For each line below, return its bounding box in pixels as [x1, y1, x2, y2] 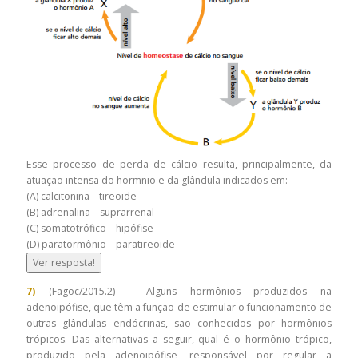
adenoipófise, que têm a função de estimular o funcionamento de [26, 300, 332, 314]
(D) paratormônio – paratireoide [26, 237, 175, 251]
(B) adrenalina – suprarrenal [26, 205, 157, 219]
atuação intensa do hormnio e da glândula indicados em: [26, 173, 290, 187]
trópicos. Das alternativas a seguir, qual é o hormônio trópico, [26, 332, 332, 346]
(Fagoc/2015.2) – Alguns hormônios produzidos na [35, 284, 332, 298]
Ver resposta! [33, 255, 95, 269]
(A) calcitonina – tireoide [26, 189, 139, 203]
